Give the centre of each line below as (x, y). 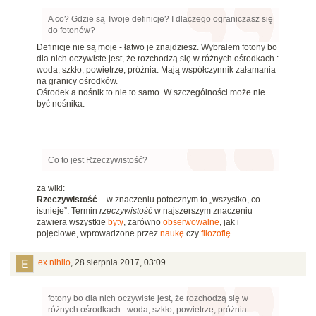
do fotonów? (72, 31)
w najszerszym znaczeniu (202, 211)
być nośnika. (62, 104)
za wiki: (51, 189)
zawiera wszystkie (72, 223)
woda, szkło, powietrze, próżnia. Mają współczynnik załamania (156, 70)
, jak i (229, 223)
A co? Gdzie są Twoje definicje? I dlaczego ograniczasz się (160, 19)
